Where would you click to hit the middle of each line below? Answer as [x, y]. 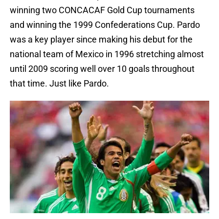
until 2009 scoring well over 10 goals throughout [102, 69]
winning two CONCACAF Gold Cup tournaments [102, 10]
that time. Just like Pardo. [59, 84]
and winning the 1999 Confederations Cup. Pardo [105, 25]
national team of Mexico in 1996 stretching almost [107, 54]
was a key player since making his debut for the [101, 40]
